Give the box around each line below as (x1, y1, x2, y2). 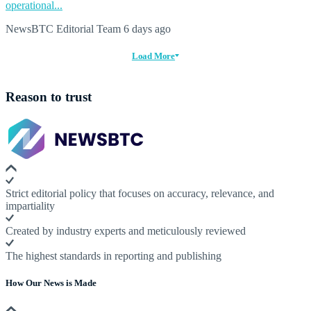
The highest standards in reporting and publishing (6, 250, 221, 262)
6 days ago (121, 22, 171, 35)
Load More (131, 50, 176, 61)
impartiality (6, 200, 55, 212)
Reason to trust (6, 90, 92, 105)
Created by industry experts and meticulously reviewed (6, 225, 246, 237)
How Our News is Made (6, 278, 96, 289)
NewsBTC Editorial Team (6, 22, 121, 35)
